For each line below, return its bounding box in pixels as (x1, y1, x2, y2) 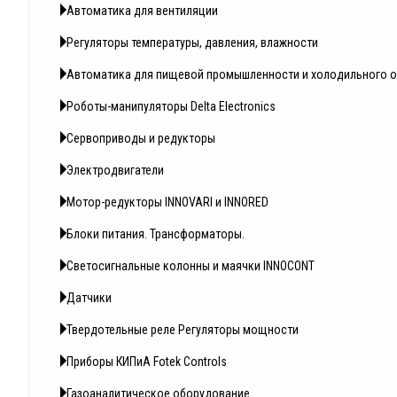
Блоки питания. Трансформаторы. (66, 227, 245, 242)
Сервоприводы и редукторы (66, 131, 215, 146)
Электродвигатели (66, 163, 164, 178)
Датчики (66, 291, 112, 306)
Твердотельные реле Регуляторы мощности (66, 323, 299, 338)
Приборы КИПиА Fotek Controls (66, 354, 227, 370)
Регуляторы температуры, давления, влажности (66, 35, 318, 51)
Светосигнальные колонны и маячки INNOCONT (66, 259, 315, 274)
